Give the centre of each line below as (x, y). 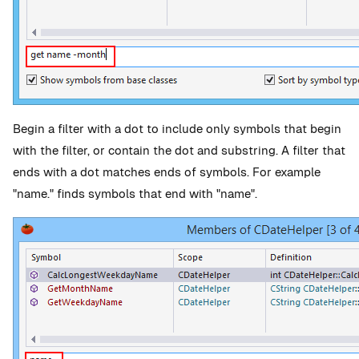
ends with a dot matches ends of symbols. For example (167, 172)
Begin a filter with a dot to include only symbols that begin (177, 129)
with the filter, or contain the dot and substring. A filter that (179, 150)
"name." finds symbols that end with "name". (135, 194)
